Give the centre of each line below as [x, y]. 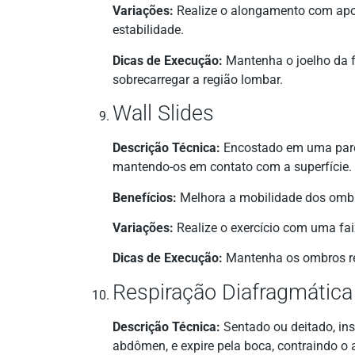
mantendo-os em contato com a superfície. [232, 167]
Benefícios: [145, 197]
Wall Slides [163, 114]
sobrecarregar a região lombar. [198, 79]
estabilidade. [148, 30]
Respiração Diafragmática [233, 292]
